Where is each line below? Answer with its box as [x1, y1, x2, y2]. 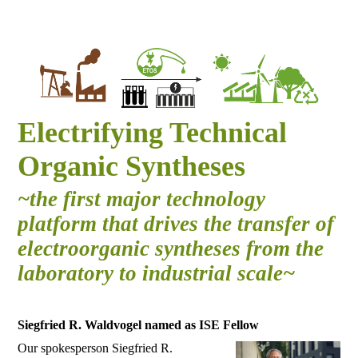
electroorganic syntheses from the [18, 237, 324, 261]
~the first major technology [18, 187, 266, 211]
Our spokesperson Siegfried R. [18, 341, 173, 356]
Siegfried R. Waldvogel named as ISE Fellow [18, 318, 260, 332]
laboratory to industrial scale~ [18, 261, 296, 285]
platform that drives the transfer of [18, 212, 335, 236]
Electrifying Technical [18, 117, 288, 149]
